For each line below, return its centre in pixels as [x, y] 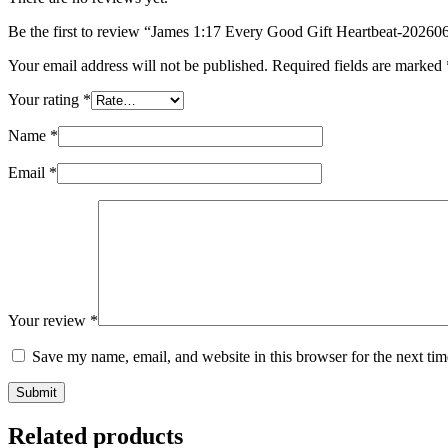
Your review [49, 320]
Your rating [45, 99]
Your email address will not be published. [138, 65]
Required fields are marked [359, 65]
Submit [36, 392]
